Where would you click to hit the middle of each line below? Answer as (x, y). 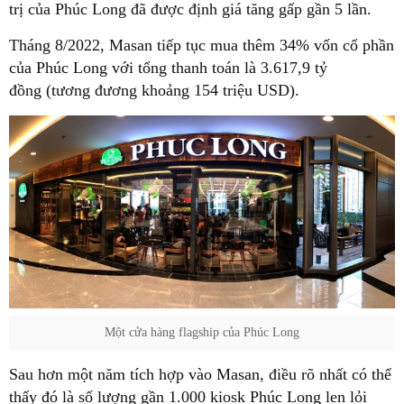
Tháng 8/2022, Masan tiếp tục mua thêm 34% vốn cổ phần (202, 45)
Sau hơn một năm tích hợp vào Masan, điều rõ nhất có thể (200, 374)
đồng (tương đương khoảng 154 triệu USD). (154, 90)
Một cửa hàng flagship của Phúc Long (202, 332)
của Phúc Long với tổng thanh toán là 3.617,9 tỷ (168, 67)
